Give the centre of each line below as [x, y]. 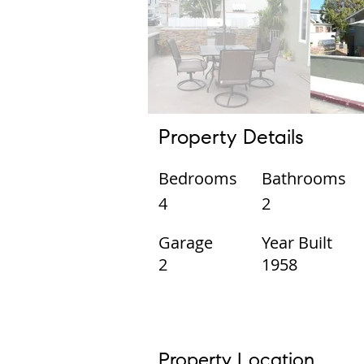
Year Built [297, 243]
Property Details [231, 139]
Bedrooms [198, 178]
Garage [186, 243]
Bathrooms [304, 178]
